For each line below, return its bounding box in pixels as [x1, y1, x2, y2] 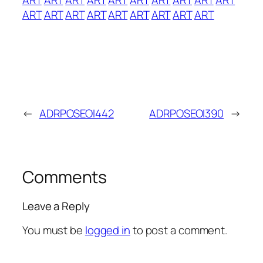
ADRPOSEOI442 [39, 105, 114, 121]
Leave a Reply [22, 198, 90, 214]
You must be [22, 222, 85, 238]
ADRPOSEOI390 [149, 105, 224, 121]
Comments [22, 165, 107, 188]
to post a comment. [130, 222, 228, 238]
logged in [85, 222, 130, 238]
